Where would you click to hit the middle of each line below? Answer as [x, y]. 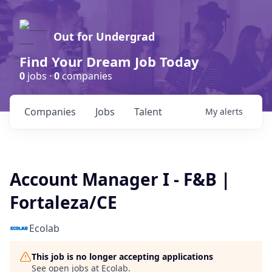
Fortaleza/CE [63, 202]
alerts [231, 111]
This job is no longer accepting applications [122, 257]
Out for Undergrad [104, 36]
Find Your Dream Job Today [109, 61]
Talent [148, 112]
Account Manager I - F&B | [120, 179]
